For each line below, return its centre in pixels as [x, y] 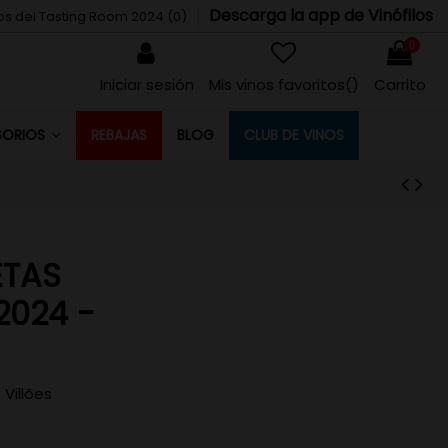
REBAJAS [118, 134]
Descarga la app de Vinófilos [321, 15]
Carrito [399, 85]
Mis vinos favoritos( [280, 85]
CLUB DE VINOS [293, 134]
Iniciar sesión [146, 85]
